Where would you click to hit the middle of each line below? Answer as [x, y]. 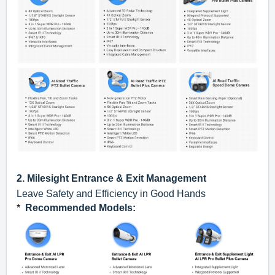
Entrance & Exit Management [137, 178]
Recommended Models [79, 207]
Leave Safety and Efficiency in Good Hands [111, 193]
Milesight [48, 178]
